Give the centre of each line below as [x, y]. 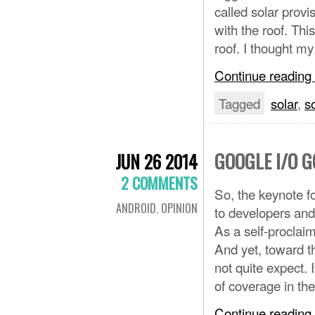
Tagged [239, 103]
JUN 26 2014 [156, 161]
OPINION [179, 208]
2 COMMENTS [159, 183]
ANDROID [136, 208]
